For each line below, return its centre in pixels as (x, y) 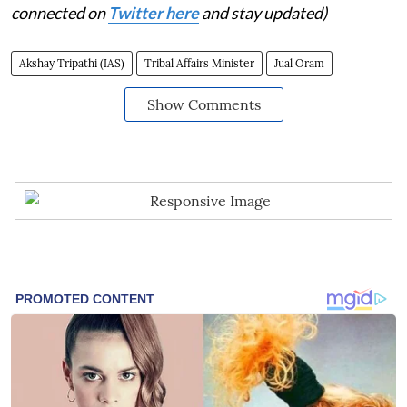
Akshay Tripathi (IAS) (72, 64)
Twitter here (154, 13)
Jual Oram (299, 64)
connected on (60, 13)
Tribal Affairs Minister (199, 64)
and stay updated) (263, 13)
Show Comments (203, 105)
